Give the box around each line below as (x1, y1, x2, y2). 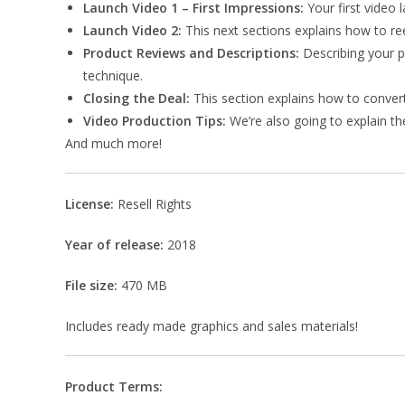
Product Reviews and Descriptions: (83, 44, 299, 61)
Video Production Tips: (83, 112, 230, 129)
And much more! (65, 135, 162, 152)
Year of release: (65, 236, 164, 253)
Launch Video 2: (83, 22, 182, 39)
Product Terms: (65, 378, 163, 395)
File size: (65, 277, 121, 294)
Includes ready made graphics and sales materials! (65, 317, 358, 334)
